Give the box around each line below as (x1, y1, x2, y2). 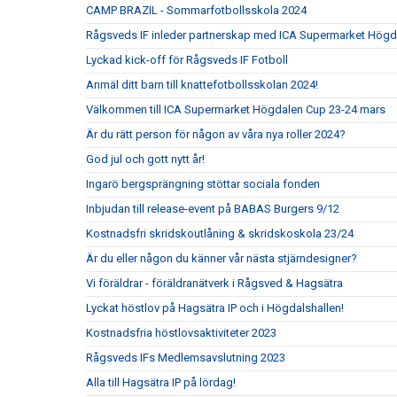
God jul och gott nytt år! (86, 152, 205, 166)
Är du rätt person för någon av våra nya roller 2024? (86, 128, 346, 141)
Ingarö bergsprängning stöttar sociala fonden (86, 177, 320, 191)
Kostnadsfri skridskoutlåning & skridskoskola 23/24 (86, 227, 354, 240)
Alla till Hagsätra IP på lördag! (86, 376, 236, 389)
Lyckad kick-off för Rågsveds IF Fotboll (86, 53, 288, 66)
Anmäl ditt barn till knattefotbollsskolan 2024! (86, 78, 318, 91)
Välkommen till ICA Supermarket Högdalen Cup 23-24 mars (86, 103, 385, 116)
